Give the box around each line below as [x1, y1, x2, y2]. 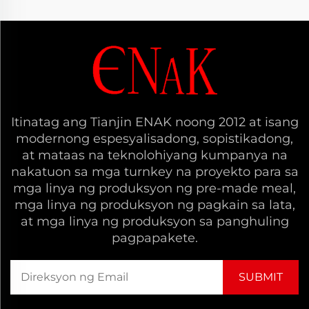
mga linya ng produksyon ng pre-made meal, [13, 180, 296, 196]
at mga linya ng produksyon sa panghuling [20, 213, 289, 229]
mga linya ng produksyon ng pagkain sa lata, [14, 197, 295, 212]
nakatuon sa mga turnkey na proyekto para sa [10, 163, 299, 179]
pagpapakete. [111, 230, 198, 246]
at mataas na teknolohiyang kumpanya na [21, 147, 288, 163]
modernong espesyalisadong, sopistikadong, [16, 130, 293, 146]
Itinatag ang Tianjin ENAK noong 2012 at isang [10, 114, 299, 130]
